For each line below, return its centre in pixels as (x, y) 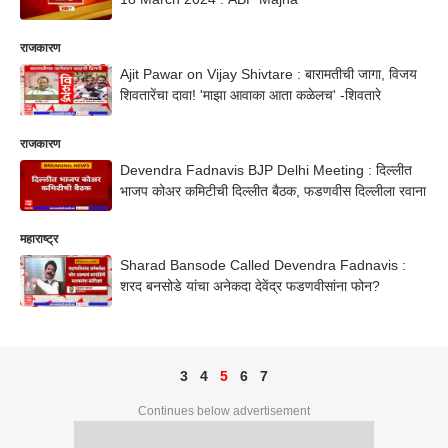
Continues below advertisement (224, 411)
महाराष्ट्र (39, 239)
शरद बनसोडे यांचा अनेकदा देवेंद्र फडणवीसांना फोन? (250, 286)
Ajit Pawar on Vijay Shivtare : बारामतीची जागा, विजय (268, 73)
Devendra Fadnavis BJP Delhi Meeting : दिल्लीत (266, 169)
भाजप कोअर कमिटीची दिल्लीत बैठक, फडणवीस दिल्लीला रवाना (273, 190)
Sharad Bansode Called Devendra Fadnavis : (263, 265)
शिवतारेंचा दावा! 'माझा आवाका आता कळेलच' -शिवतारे (250, 94)
